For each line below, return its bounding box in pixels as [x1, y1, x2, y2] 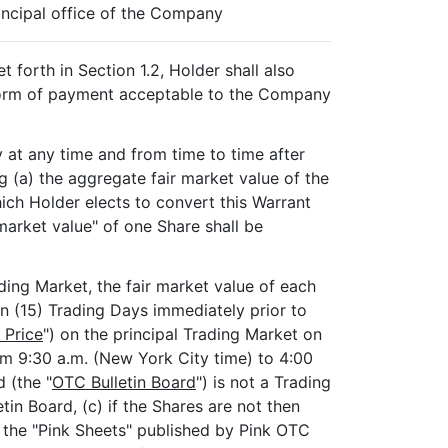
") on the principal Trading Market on [43, 324, 322, 344]
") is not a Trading [196, 372, 331, 392]
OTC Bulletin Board [52, 372, 196, 392]
